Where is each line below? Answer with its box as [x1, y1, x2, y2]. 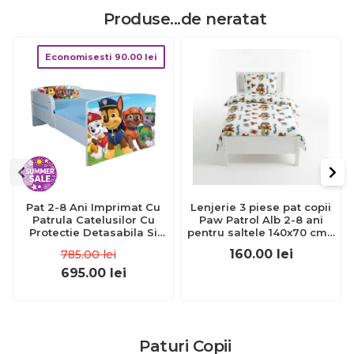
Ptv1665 [73, 251, 114, 264]
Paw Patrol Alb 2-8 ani [198, 213, 323, 226]
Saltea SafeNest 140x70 [28, 239, 159, 251]
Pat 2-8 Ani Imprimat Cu [26, 201, 160, 213]
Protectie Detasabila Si [29, 226, 157, 239]
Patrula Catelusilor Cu [32, 213, 155, 226]
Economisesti [45, 51, 115, 62]
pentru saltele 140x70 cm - [186, 226, 335, 239]
